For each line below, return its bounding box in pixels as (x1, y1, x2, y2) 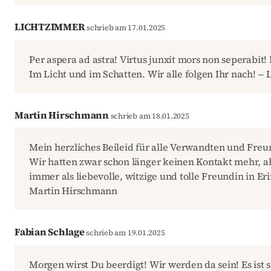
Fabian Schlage (15, 225, 85, 239)
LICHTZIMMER (15, 19, 85, 33)
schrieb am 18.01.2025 (108, 110, 189, 121)
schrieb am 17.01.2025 (85, 22, 166, 33)
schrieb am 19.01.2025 (84, 227, 165, 238)
